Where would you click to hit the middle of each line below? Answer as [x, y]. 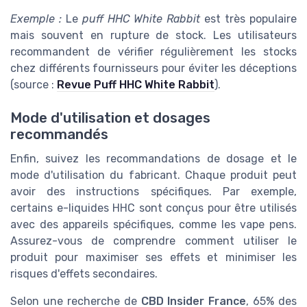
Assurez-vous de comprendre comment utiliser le [153, 241]
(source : [34, 84]
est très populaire [249, 19]
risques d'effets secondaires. [84, 274]
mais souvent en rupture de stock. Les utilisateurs [153, 35]
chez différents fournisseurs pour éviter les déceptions [153, 68]
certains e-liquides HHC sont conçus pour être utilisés [153, 208]
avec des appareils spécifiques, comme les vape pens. [153, 225]
